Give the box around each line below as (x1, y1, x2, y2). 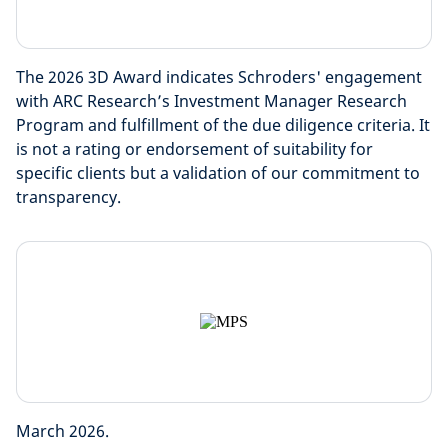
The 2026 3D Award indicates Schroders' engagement (16, 66, 422, 88)
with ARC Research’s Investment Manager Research (16, 90, 407, 112)
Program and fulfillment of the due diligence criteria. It (16, 114, 430, 136)
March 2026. (16, 420, 109, 442)
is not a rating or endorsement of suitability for (16, 138, 373, 160)
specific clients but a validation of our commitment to (16, 162, 420, 184)
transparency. (16, 186, 121, 208)
